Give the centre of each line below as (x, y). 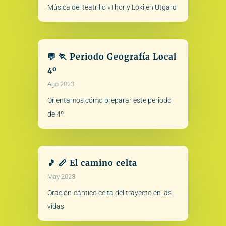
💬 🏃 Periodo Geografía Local (112, 56)
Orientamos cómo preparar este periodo (109, 100)
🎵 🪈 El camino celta (92, 163)
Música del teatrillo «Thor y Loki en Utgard (112, 7)
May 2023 (61, 176)
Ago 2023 (61, 84)
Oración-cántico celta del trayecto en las (109, 193)
